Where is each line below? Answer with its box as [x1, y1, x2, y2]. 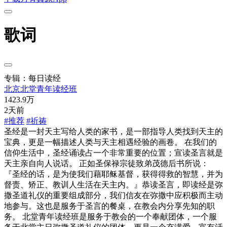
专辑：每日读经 [4, 73, 61, 83]
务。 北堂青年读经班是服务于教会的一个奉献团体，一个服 [4, 212, 217, 221]
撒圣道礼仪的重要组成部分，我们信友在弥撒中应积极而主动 [4, 191, 223, 200]
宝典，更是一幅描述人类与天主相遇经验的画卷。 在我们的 [4, 137, 217, 146]
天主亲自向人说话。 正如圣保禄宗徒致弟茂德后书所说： [4, 159, 209, 168]
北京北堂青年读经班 [4, 84, 77, 93]
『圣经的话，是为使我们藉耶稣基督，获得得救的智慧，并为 [4, 169, 223, 178]
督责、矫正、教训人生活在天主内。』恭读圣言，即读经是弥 [4, 180, 223, 189]
